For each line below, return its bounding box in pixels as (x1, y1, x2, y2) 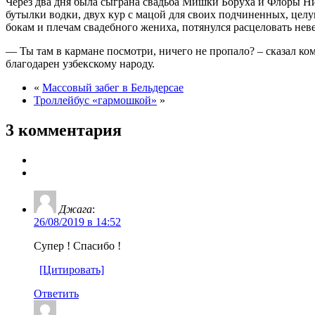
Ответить (34, 287, 79, 300)
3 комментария (6, 120, 122, 139)
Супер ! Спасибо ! (34, 239, 121, 252)
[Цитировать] (39, 263, 104, 276)
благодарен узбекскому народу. (6, 57, 155, 70)
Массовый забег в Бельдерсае (42, 81, 184, 94)
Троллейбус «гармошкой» (34, 94, 157, 106)
